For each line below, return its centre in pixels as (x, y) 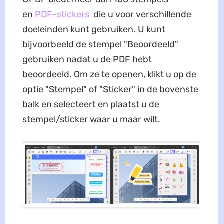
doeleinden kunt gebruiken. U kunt (94, 30)
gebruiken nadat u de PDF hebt (87, 60)
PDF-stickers (62, 15)
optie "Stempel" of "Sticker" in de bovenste (110, 90)
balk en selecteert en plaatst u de (91, 105)
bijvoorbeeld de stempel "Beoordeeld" (100, 45)
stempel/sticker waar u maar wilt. (91, 120)
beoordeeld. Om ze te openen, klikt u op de (109, 75)
